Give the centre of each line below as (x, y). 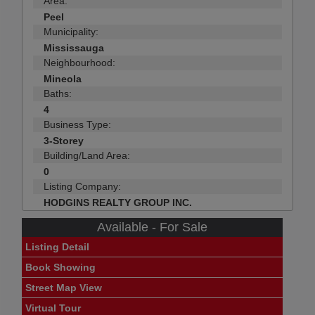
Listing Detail (57, 247)
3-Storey (64, 141)
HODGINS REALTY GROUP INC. (118, 203)
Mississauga (74, 48)
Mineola (63, 79)
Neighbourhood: (79, 63)
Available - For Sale (152, 227)
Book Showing (60, 268)
